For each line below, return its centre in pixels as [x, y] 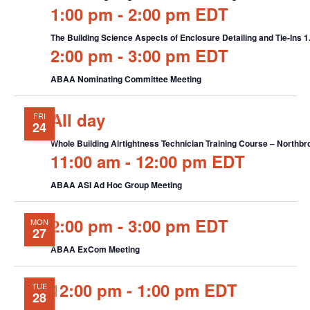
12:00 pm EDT [190, 162]
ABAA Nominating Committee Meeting [126, 79]
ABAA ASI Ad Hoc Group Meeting [116, 185]
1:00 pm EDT [187, 290]
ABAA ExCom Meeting [95, 249]
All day [77, 120]
